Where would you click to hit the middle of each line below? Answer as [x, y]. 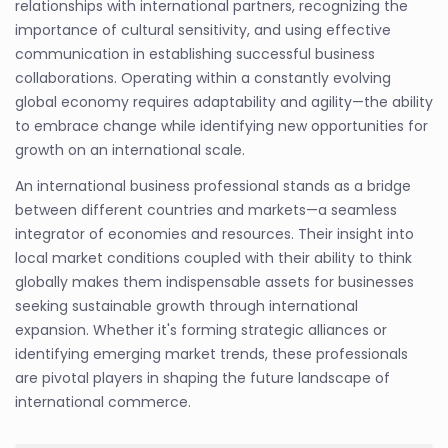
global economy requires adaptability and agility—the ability [224, 101]
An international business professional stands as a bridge [213, 185]
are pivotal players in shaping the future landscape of [202, 377]
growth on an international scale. [130, 149]
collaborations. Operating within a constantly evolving [203, 77]
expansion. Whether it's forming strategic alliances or [201, 329]
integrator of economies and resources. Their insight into [214, 233]
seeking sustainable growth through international [186, 305]
